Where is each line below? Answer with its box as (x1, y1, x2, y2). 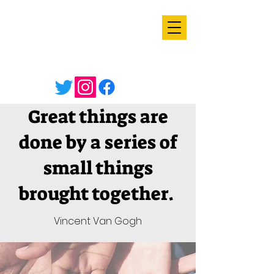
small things (43, 156, 153, 180)
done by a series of (18, 130, 177, 155)
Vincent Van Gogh (54, 214, 142, 228)
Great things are (28, 105, 168, 129)
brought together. (18, 182, 177, 206)
